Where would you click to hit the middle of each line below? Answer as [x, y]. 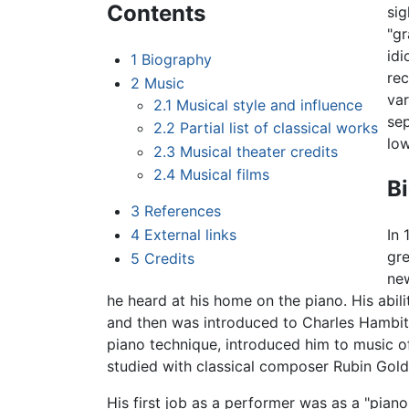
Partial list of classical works [279, 128]
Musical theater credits [259, 151]
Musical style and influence [270, 105]
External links [190, 235]
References [182, 211]
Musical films [225, 175]
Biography [176, 60]
